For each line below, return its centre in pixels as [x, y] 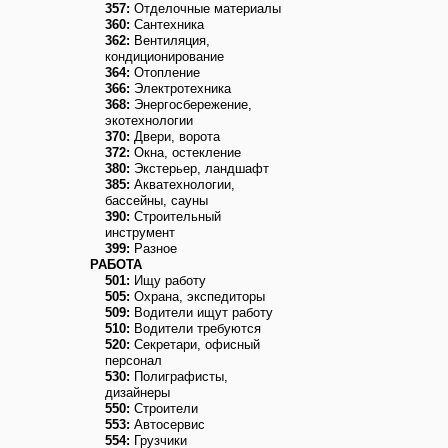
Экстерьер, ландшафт [199, 168]
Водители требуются [195, 328]
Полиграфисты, [179, 376]
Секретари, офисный [195, 344]
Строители [164, 408]
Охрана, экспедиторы [197, 296]
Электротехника [180, 88]
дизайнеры [137, 392]
